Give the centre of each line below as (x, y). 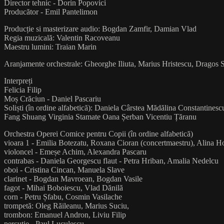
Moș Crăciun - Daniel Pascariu (52, 98)
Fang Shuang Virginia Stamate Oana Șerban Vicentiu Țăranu (100, 116)
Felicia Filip (23, 89)
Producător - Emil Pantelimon (51, 11)
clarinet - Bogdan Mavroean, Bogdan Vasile (73, 178)
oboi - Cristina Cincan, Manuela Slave (64, 169)
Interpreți (18, 80)
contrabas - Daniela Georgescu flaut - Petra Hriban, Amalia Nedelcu (111, 160)
